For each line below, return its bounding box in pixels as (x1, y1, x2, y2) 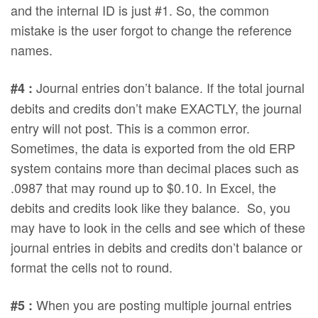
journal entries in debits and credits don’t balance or (11, 238, 303, 257)
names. (11, 40, 53, 60)
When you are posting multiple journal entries (33, 295, 292, 314)
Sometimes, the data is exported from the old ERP (11, 138, 296, 158)
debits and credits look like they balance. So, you (11, 198, 291, 217)
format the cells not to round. (11, 258, 173, 277)
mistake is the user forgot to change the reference (11, 21, 292, 40)
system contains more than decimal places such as (11, 158, 300, 177)
